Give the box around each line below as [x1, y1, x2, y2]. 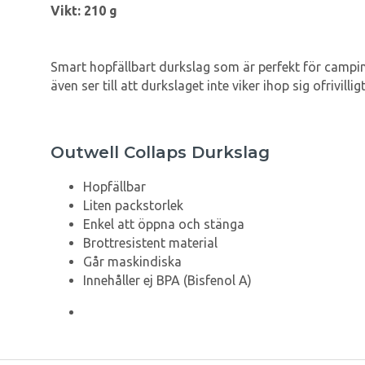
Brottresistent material [83, 235, 218, 250]
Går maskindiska [83, 254, 182, 269]
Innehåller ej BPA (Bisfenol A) [83, 273, 252, 288]
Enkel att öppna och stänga [83, 217, 244, 231]
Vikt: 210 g [51, 3, 117, 18]
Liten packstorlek [83, 198, 183, 213]
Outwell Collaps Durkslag [51, 143, 270, 162]
